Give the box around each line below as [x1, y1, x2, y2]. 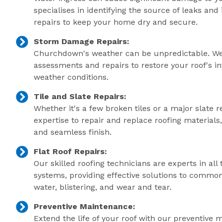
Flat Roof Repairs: [34, 146, 108, 156]
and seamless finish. [34, 127, 112, 137]
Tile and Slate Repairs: [34, 91, 127, 101]
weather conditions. [34, 72, 109, 82]
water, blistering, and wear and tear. [34, 182, 172, 192]
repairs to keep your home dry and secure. [34, 17, 198, 27]
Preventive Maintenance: [34, 201, 136, 211]
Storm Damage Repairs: [34, 36, 130, 46]
